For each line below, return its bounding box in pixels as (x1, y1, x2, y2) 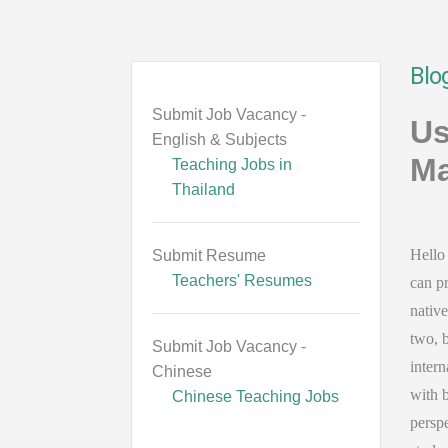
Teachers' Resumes (172, 272, 312, 289)
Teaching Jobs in (172, 156, 292, 173)
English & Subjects (152, 131, 287, 148)
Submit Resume (152, 247, 266, 264)
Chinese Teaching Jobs (172, 388, 339, 405)
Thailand (172, 181, 235, 198)
